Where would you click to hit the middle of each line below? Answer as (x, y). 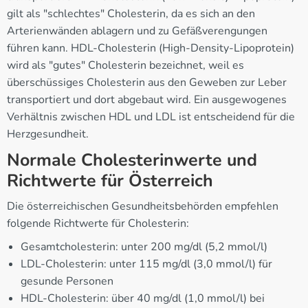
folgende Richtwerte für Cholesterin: (98, 223)
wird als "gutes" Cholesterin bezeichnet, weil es (125, 65)
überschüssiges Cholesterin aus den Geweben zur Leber (147, 82)
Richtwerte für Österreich (110, 180)
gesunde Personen (67, 281)
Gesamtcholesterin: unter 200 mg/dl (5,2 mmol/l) (144, 246)
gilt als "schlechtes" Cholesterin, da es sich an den (131, 13)
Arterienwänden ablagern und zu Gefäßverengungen (137, 31)
